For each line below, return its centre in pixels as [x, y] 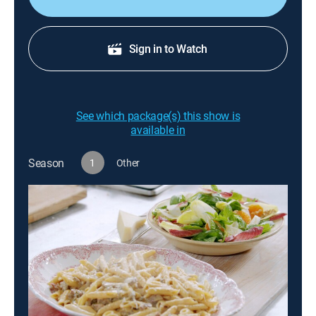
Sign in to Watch [168, 49]
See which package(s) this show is [158, 116]
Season [47, 163]
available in [158, 130]
